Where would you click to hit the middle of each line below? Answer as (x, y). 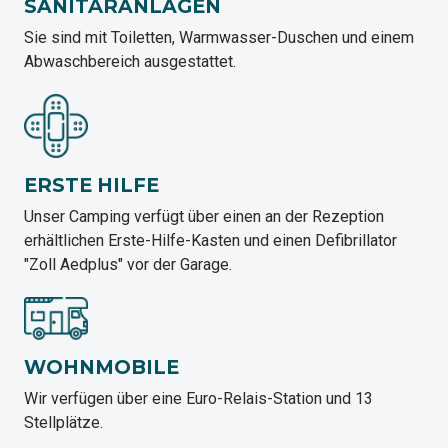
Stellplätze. (63, 422)
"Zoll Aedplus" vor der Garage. (128, 265)
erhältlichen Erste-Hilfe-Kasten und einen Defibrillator (210, 241)
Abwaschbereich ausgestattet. (130, 62)
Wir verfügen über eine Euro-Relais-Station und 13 (198, 398)
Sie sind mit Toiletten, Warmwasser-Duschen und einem (219, 38)
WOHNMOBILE (101, 366)
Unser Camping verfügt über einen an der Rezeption (204, 217)
